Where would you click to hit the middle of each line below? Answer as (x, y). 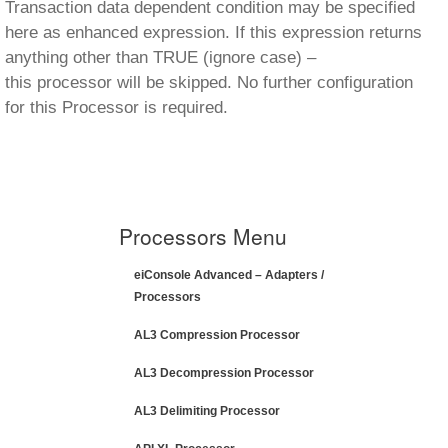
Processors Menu (203, 236)
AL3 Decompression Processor (224, 373)
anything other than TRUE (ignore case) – (160, 57)
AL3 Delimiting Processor (207, 411)
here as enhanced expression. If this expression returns (213, 32)
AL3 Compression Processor (217, 335)
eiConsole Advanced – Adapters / (229, 275)
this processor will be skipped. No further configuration (209, 82)
